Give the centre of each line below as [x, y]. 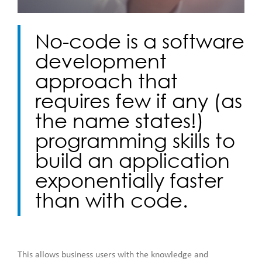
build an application [132, 160]
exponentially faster [129, 180]
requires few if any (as [139, 101]
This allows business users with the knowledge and [113, 255]
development [101, 61]
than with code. [111, 200]
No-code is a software [140, 41]
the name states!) [120, 120]
